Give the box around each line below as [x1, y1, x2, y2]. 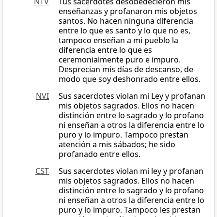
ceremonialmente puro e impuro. [59, 54, 181, 65]
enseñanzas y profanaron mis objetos [59, 6, 197, 17]
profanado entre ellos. [59, 149, 140, 160]
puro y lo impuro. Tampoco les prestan [59, 204, 201, 216]
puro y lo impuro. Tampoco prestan [59, 129, 188, 140]
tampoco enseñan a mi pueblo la [59, 35, 178, 46]
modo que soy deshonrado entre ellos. [59, 74, 201, 85]
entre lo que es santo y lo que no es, [59, 25, 190, 36]
